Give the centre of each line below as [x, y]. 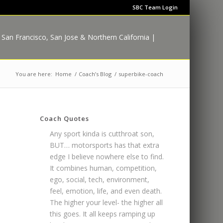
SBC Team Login [155, 7]
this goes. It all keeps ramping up [103, 214]
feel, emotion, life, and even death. [106, 191]
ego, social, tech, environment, [100, 179]
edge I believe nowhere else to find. [107, 157]
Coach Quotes [65, 118]
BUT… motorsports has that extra [105, 145]
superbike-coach [141, 74]
